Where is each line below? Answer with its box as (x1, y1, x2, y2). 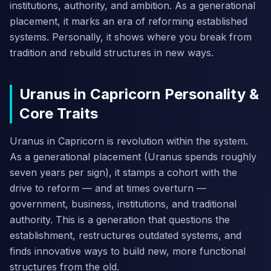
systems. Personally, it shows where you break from (10, 31, 252, 43)
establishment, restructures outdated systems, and (10, 229, 241, 241)
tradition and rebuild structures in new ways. (10, 47, 214, 59)
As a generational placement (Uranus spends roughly (10, 151, 256, 163)
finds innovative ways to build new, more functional (10, 245, 246, 257)
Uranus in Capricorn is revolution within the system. (10, 135, 248, 147)
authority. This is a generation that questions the (10, 214, 230, 226)
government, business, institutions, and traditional (10, 198, 237, 210)
